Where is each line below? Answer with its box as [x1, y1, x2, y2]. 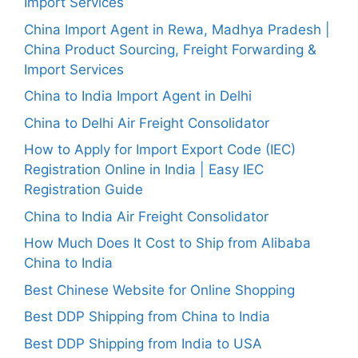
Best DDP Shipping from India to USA [24, 335, 262, 352]
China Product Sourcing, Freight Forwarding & [24, 41, 316, 58]
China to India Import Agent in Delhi [24, 88, 252, 104]
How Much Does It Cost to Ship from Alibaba [24, 235, 311, 251]
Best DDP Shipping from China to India [24, 308, 270, 324]
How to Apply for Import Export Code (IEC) [24, 141, 296, 157]
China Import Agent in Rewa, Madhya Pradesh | [24, 21, 330, 38]
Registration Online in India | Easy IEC [24, 161, 264, 177]
